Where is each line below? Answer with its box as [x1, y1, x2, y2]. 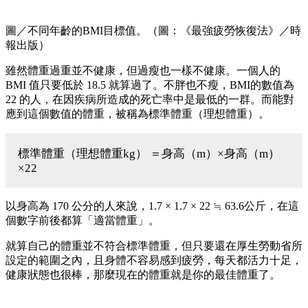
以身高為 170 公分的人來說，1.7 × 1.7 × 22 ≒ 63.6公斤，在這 [5, 199, 299, 212]
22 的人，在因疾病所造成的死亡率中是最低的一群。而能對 [5, 93, 294, 105]
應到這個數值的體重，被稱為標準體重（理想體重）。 [5, 107, 269, 120]
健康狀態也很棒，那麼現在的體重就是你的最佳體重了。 [5, 268, 280, 280]
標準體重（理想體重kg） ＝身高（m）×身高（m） [18, 146, 280, 160]
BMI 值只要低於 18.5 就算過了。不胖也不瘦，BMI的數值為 [5, 78, 294, 91]
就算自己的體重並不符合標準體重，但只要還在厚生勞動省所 [5, 239, 302, 252]
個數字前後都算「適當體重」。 [5, 214, 159, 226]
